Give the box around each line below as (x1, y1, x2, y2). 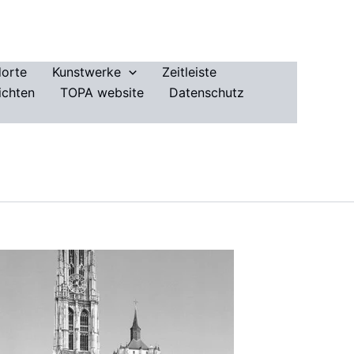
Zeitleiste (161, 63, 217, 80)
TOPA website (59, 84, 144, 100)
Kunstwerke (52, 63, 122, 80)
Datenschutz (168, 84, 244, 100)
